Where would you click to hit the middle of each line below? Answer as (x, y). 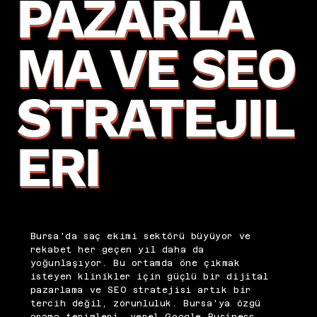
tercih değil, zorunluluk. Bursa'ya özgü (145, 304)
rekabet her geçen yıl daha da (117, 250)
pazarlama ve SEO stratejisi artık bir (140, 290)
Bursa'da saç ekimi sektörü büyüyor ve (140, 237)
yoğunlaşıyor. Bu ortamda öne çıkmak (135, 264)
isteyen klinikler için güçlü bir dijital (149, 277)
